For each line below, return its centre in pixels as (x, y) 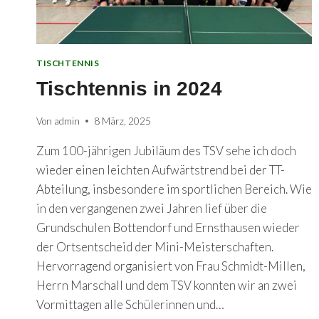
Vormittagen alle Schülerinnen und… (130, 304)
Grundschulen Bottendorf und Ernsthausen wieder (168, 227)
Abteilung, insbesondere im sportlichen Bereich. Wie (174, 189)
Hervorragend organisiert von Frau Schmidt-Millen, (171, 266)
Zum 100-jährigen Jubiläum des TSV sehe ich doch (166, 150)
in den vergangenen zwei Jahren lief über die (152, 208)
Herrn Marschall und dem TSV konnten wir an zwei (167, 285)
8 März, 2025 (123, 121)
